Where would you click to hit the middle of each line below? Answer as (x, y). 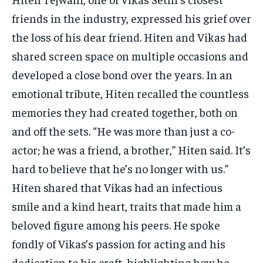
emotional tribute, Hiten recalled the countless (130, 93)
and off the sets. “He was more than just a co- (123, 131)
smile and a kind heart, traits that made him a (127, 206)
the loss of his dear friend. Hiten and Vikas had (129, 37)
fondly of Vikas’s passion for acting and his (119, 244)
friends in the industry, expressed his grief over (131, 18)
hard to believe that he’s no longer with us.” (120, 168)
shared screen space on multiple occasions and (130, 56)
